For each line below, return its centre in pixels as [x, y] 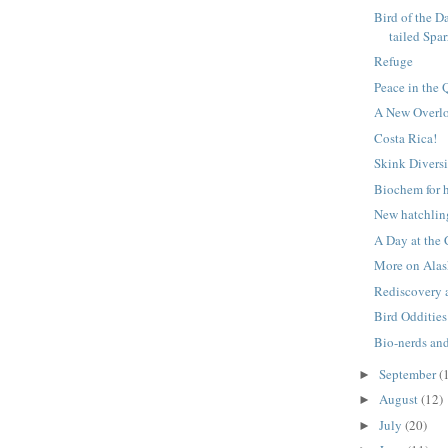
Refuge [394, 61]
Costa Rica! [406, 137]
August [399, 399]
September [408, 373]
